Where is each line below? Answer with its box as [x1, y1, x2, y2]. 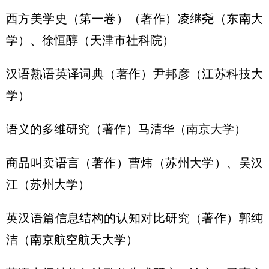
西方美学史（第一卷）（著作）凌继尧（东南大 [6, 12, 263, 25]
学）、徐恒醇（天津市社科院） [6, 34, 174, 47]
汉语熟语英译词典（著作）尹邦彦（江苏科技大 [6, 67, 263, 80]
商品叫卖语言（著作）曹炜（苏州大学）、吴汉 [6, 156, 263, 169]
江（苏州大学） [6, 178, 90, 191]
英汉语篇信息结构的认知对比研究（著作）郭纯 [6, 211, 263, 225]
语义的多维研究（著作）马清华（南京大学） [6, 122, 246, 136]
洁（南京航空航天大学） [6, 233, 138, 246]
